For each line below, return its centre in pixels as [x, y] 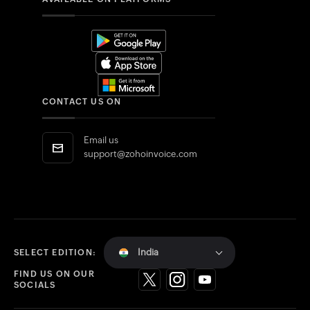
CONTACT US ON [82, 102]
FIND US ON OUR [54, 274]
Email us [101, 140]
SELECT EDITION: [55, 253]
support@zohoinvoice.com [140, 154]
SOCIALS [35, 285]
